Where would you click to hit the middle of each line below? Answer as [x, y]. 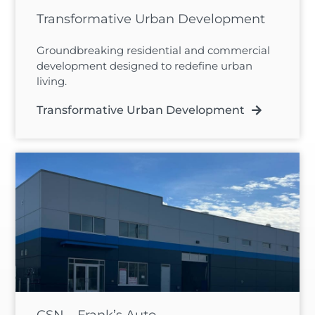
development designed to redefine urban [145, 66]
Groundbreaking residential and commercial [154, 51]
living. [52, 82]
